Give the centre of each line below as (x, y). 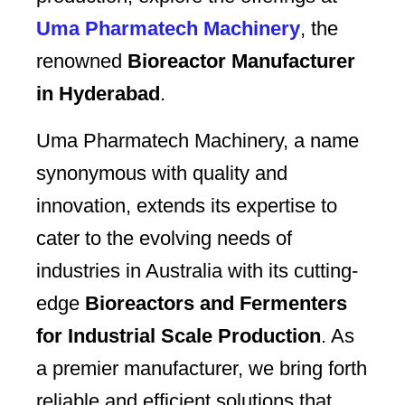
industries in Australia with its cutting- (197, 271)
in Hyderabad (98, 94)
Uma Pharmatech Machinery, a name (198, 141)
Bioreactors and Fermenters (216, 304)
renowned (82, 61)
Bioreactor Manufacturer (241, 61)
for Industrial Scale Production (179, 336)
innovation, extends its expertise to (187, 206)
